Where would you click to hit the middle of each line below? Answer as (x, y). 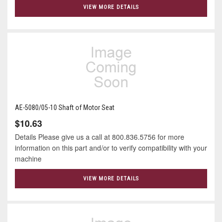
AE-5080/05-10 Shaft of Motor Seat (65, 107)
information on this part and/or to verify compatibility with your (111, 147)
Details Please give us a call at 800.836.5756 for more (100, 137)
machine (30, 158)
